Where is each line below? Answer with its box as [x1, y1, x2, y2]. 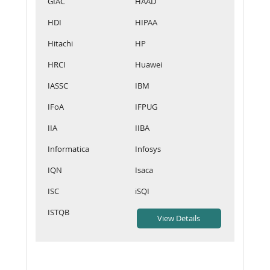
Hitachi [48, 37, 73, 49]
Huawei [135, 58, 162, 70]
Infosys [135, 143, 161, 154]
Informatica [48, 143, 89, 154]
